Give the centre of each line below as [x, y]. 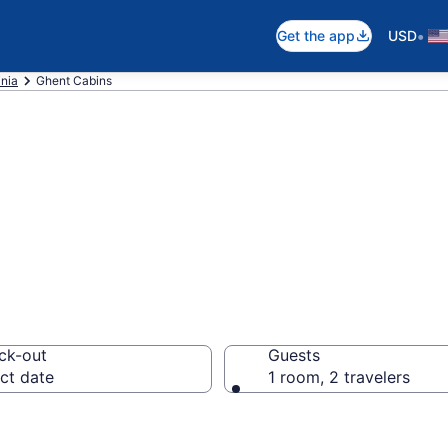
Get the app [316, 35]
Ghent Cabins [74, 80]
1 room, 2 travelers [339, 377]
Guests [294, 355]
